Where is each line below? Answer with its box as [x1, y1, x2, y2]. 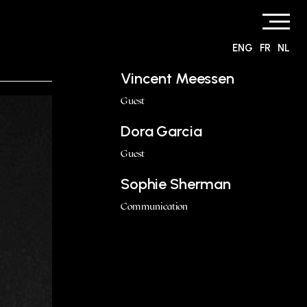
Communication [121, 200, 188, 212]
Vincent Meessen [121, 69, 234, 88]
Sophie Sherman [121, 175, 231, 193]
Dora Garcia [121, 122, 202, 140]
